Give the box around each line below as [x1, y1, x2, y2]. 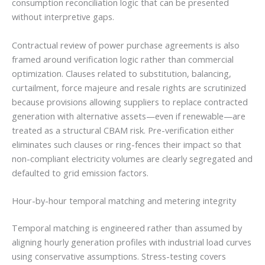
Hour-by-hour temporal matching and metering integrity [12, 194, 236, 206]
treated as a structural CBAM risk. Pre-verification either [12, 124, 234, 136]
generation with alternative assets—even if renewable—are [12, 109, 245, 122]
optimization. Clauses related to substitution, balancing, [12, 67, 231, 79]
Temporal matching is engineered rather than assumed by [12, 221, 242, 234]
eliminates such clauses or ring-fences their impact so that [12, 138, 241, 150]
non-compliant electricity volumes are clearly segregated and [12, 152, 253, 164]
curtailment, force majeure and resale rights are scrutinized [12, 81, 246, 93]
